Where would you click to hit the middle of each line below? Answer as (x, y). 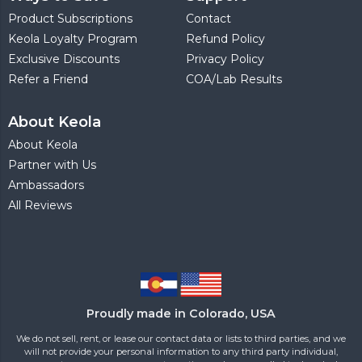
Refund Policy (226, 38)
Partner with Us (52, 164)
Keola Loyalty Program (73, 38)
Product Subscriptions (70, 18)
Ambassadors (46, 185)
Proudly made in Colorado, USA (181, 313)
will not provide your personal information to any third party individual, (181, 351)
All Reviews (40, 205)
